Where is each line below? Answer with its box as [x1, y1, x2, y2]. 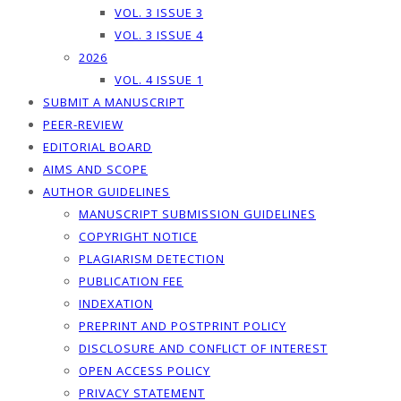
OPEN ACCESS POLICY [79, 363, 210, 379]
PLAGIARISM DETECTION [79, 251, 225, 267]
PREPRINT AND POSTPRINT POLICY [79, 318, 286, 334]
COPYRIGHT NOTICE [79, 228, 198, 244]
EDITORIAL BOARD [43, 139, 152, 155]
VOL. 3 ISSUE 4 [115, 27, 203, 43]
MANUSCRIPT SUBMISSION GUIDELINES [79, 206, 316, 222]
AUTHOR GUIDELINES [43, 183, 170, 200]
